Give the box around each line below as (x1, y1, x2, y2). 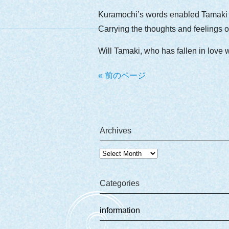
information (100, 206, 140, 215)
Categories (100, 179, 140, 188)
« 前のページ (98, 71, 146, 80)
